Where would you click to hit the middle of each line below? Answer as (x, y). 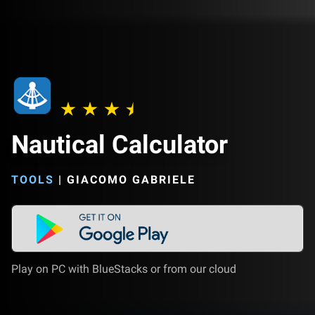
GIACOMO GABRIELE (131, 180)
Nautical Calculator (120, 145)
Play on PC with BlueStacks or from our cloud (124, 269)
